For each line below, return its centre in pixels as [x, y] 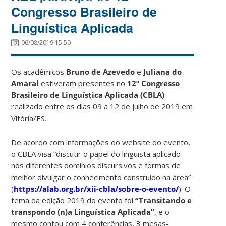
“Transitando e [164, 200]
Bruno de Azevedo [101, 71]
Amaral [25, 83]
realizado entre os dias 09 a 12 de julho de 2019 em [102, 106]
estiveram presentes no [83, 83]
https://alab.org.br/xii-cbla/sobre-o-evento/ [96, 188]
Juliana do [163, 71]
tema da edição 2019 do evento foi [73, 200]
